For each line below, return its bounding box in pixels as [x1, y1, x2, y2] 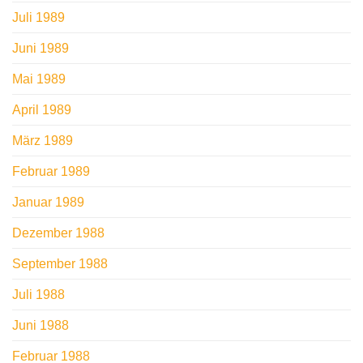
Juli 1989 [12, 11, 65, 25]
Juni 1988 [12, 318, 69, 333]
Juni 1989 [12, 41, 69, 56]
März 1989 [12, 134, 73, 148]
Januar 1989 [12, 195, 84, 210]
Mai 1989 [12, 72, 66, 87]
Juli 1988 [12, 288, 65, 302]
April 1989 [12, 103, 71, 117]
